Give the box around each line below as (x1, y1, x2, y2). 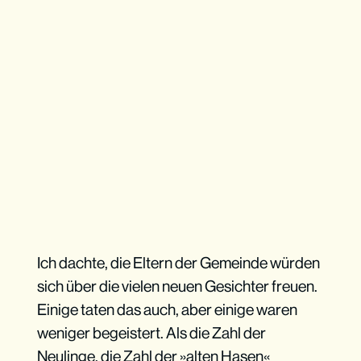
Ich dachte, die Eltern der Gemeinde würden (36, 253, 320, 272)
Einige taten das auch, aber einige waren (36, 300, 297, 318)
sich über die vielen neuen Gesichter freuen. (36, 276, 317, 295)
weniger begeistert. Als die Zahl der (36, 323, 266, 342)
